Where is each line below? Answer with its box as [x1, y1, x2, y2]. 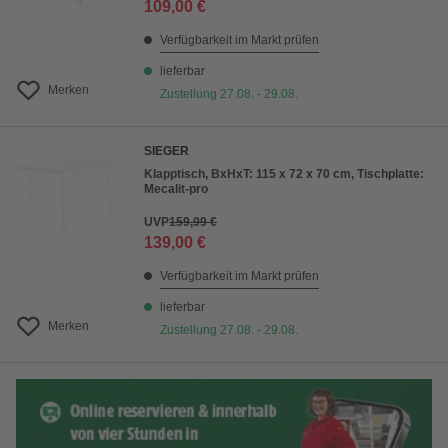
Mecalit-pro [144, 182, 208, 197]
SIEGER [144, 144, 189, 159]
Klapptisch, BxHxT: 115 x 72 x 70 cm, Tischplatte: [144, 167, 424, 182]
